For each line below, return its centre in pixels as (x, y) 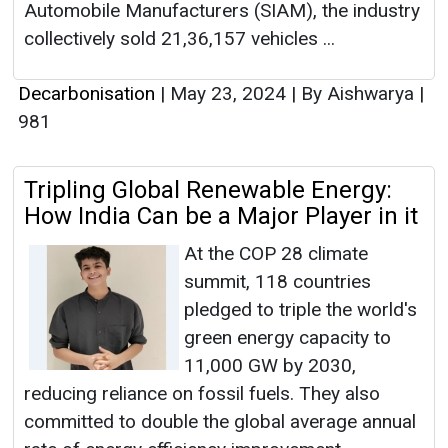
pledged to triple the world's (300, 310)
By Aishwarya (357, 94)
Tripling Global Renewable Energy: (208, 190)
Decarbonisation (86, 94)
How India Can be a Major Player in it (221, 216)
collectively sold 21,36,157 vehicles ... (179, 39)
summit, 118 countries (277, 282)
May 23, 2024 (228, 94)
